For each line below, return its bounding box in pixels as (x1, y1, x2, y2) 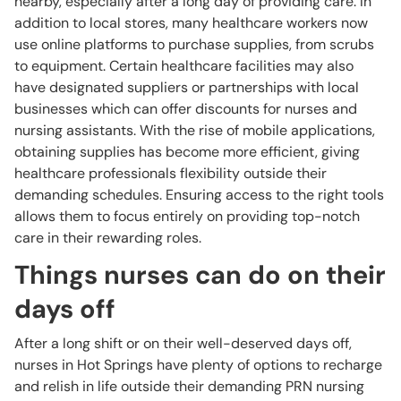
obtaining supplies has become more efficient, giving (14, 142, 360, 161)
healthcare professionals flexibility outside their (14, 164, 327, 183)
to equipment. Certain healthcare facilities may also (14, 56, 354, 75)
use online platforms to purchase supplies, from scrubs (14, 35, 374, 54)
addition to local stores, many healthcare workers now (14, 13, 368, 32)
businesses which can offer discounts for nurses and (14, 99, 357, 118)
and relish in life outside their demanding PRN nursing (14, 377, 364, 396)
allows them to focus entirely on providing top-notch (14, 207, 360, 226)
